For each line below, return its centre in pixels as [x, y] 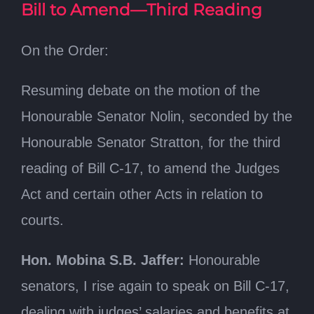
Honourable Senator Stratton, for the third [151, 142]
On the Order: [65, 50]
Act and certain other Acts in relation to [142, 194]
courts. [42, 220]
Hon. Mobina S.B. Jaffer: [103, 260]
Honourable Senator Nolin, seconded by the [157, 116]
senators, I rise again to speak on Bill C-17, [155, 286]
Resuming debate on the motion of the [141, 90]
